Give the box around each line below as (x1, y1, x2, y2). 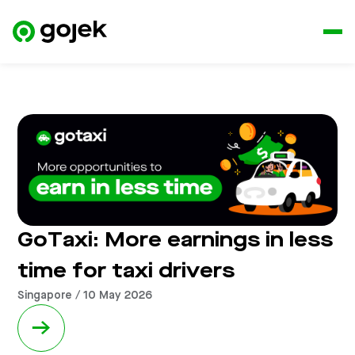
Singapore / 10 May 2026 (17, 290, 153, 302)
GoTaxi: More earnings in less (17, 231, 334, 252)
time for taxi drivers (17, 261, 235, 283)
